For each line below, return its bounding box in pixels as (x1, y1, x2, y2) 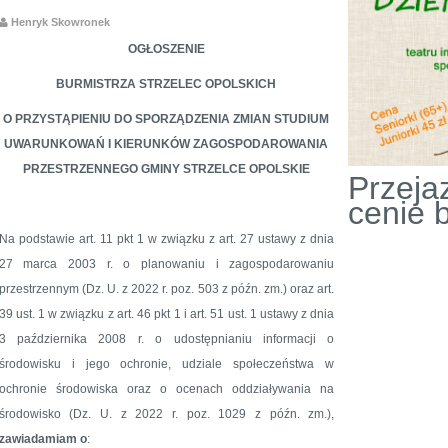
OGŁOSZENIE (127, 41, 205, 56)
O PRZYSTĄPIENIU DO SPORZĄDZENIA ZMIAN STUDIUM (3, 111, 330, 126)
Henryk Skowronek (7, 15, 110, 28)
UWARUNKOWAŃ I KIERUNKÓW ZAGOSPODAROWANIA (4, 136, 329, 151)
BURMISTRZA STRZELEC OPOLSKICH (56, 76, 277, 91)
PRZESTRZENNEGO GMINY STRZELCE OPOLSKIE (22, 161, 310, 176)
